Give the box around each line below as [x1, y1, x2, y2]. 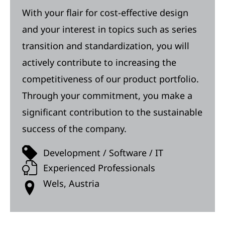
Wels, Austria [43, 177, 99, 189]
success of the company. [22, 123, 127, 135]
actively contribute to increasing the [22, 56, 176, 68]
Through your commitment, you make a [22, 89, 192, 101]
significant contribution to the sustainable [22, 106, 202, 118]
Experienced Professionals [43, 161, 155, 174]
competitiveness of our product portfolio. [22, 73, 199, 85]
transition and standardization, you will [22, 40, 189, 52]
